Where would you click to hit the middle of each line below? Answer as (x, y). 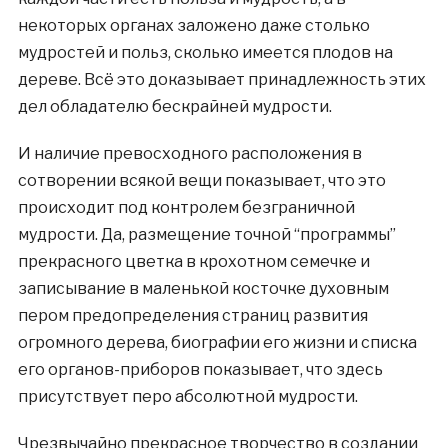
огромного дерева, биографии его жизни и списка (217, 342)
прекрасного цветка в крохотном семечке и (193, 261)
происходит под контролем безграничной (186, 207)
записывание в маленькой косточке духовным (203, 288)
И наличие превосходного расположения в (189, 153)
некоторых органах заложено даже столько (193, 25)
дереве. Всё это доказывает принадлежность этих (221, 79)
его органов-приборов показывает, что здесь (200, 369)
